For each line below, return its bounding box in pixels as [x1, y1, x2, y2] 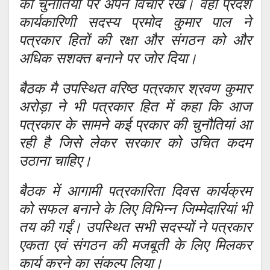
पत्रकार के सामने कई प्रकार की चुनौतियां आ [19, 116, 251, 133]
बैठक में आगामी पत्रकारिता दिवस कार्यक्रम [19, 183, 251, 199]
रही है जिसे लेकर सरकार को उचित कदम [19, 134, 251, 151]
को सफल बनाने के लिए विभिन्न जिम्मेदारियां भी [19, 201, 251, 218]
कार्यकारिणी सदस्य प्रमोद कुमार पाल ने [19, 14, 251, 31]
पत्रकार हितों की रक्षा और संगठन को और [19, 32, 251, 49]
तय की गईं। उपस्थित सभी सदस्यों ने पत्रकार [19, 219, 251, 236]
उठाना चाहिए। [19, 152, 92, 169]
